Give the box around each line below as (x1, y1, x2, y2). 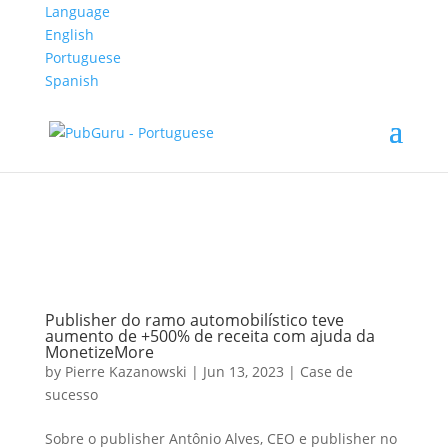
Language (44, 2, 110, 21)
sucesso (44, 384, 98, 404)
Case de (299, 361, 353, 381)
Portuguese (44, 48, 121, 67)
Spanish (44, 71, 99, 90)
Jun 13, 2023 (202, 361, 284, 381)
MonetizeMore (44, 340, 154, 363)
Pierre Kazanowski (64, 361, 187, 381)
